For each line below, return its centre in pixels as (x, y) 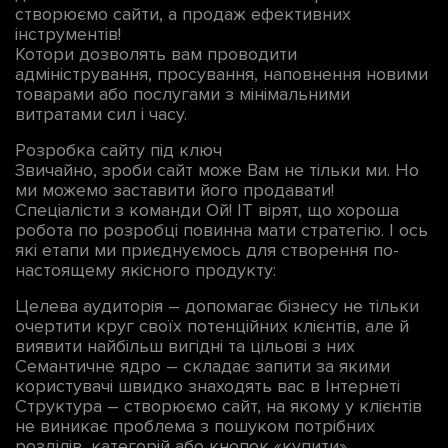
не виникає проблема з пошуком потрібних (195, 426)
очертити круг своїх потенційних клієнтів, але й (212, 326)
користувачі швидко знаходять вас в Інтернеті (207, 386)
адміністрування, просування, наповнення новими (221, 74)
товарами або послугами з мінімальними (182, 94)
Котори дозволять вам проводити (156, 54)
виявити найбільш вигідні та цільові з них (185, 346)
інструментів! (68, 34)
